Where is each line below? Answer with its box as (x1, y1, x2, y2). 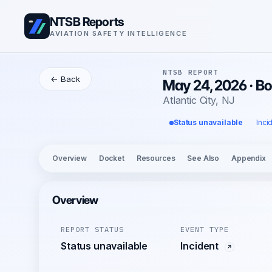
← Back (50, 74, 80, 84)
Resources (136, 154, 175, 163)
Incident (180, 240, 221, 252)
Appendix (231, 154, 266, 163)
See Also (187, 154, 220, 163)
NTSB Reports (50, 13, 124, 29)
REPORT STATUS (61, 225, 124, 234)
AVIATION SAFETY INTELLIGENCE (50, 29, 188, 38)
